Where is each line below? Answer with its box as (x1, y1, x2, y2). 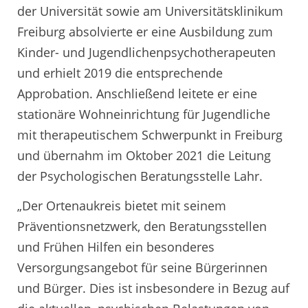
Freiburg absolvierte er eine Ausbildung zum (17, 23, 273, 40)
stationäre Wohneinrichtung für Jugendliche (17, 105, 270, 122)
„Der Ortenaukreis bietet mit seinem (17, 197, 226, 214)
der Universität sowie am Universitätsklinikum (17, 2, 283, 19)
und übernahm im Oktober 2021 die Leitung (17, 146, 271, 164)
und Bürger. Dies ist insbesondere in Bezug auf (17, 280, 289, 297)
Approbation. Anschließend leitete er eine (17, 85, 257, 102)
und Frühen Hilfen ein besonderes (17, 239, 214, 256)
